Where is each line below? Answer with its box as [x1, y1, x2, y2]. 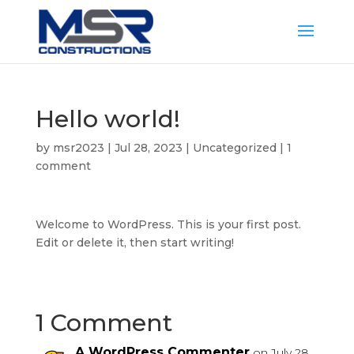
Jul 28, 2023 [114, 141, 183, 155]
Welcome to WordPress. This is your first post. [35, 217, 301, 232]
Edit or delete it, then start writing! [35, 235, 234, 250]
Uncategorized [192, 141, 277, 155]
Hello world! [35, 104, 180, 134]
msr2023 [52, 141, 104, 155]
